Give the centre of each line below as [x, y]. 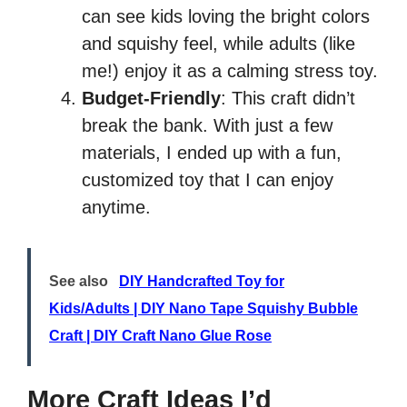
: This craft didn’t [288, 99]
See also [79, 282]
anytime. [116, 208]
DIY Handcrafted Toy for [202, 282]
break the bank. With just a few [207, 126]
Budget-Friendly [151, 99]
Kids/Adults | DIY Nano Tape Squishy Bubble [203, 309]
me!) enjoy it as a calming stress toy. [230, 71]
